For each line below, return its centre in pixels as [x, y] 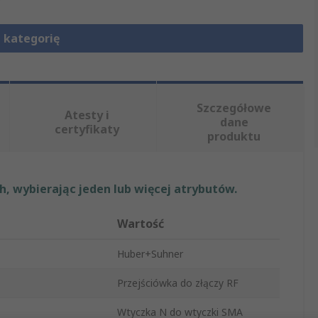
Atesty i [87, 115]
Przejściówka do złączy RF [178, 283]
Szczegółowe [234, 108]
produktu [234, 137]
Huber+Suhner [150, 254]
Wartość [141, 224]
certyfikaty [87, 130]
